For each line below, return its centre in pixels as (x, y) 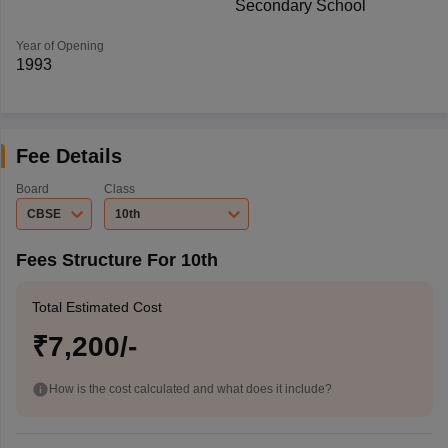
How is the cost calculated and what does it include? (190, 388)
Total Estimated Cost (96, 307)
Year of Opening (59, 46)
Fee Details (68, 156)
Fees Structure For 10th (116, 260)
